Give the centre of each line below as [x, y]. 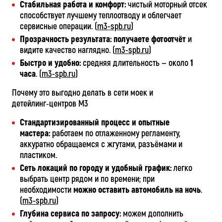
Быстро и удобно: [50, 63]
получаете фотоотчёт [150, 39]
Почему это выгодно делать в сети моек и [83, 93]
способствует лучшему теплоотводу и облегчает [101, 16]
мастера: [35, 134]
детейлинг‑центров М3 [50, 104]
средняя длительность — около [136, 63]
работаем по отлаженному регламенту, [115, 134]
